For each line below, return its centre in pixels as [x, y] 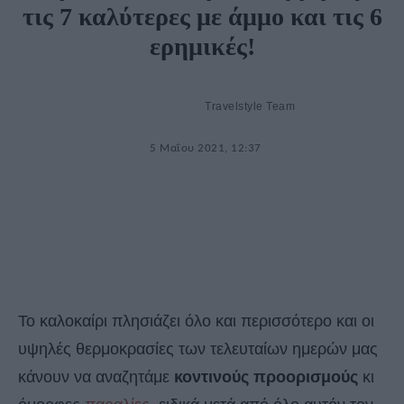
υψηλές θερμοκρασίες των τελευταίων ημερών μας [198, 349]
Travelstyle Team [250, 107]
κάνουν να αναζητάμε [96, 377]
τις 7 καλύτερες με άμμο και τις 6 [202, 17]
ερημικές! [202, 47]
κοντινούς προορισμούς [268, 377]
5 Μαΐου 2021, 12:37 [206, 149]
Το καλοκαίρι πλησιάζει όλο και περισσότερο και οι [196, 321]
